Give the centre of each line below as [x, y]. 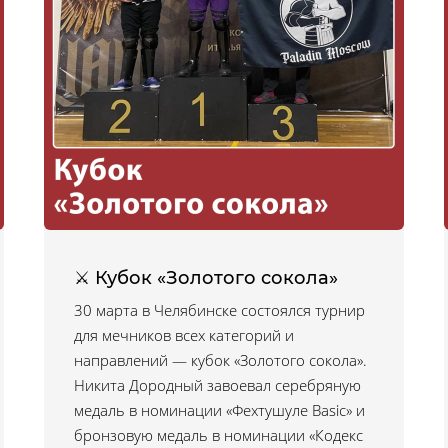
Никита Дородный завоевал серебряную [217, 385]
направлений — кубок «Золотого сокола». [220, 360]
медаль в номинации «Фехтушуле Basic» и [219, 410]
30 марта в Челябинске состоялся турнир [219, 310]
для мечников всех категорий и [184, 335]
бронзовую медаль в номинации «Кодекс [218, 435]
